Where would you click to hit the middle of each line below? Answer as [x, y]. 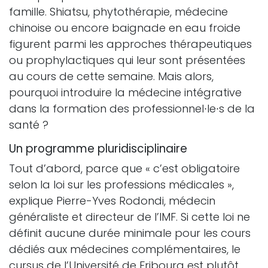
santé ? [29, 125]
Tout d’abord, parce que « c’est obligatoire [124, 168]
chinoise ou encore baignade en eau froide [125, 28]
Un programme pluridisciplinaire [98, 149]
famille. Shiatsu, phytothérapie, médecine [118, 12]
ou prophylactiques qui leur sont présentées [127, 60]
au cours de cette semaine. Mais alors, [111, 76]
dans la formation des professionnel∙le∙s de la [132, 109]
